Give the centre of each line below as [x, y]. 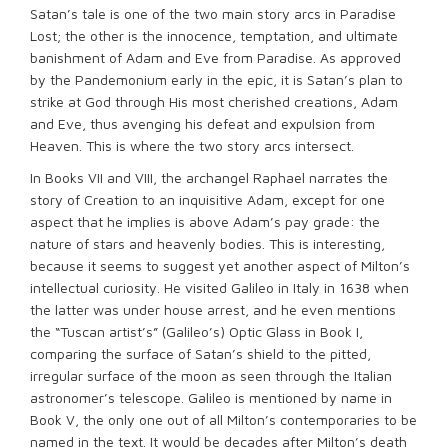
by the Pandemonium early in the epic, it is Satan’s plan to [216, 79]
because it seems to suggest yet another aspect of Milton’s [220, 265]
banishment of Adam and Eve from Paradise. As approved [215, 57]
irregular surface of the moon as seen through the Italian [211, 375]
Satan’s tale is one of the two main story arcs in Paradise [213, 13]
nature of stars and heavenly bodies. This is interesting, [207, 243]
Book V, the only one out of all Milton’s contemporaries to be [223, 419]
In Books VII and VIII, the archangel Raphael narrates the [209, 177]
